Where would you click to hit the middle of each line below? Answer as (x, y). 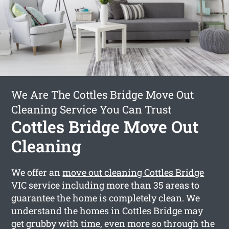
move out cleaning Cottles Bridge (133, 172)
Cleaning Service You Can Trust (91, 109)
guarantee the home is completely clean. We (106, 198)
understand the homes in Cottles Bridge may (107, 210)
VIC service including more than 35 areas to (106, 185)
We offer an (37, 172)
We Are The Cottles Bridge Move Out (103, 94)
